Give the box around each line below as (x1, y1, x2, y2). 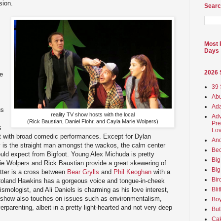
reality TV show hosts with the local (51, 111, 135, 117)
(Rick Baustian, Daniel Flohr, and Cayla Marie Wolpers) (27, 118, 158, 124)
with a (151, 168, 170, 176)
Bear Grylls (67, 168, 99, 176)
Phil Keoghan (113, 168, 151, 176)
